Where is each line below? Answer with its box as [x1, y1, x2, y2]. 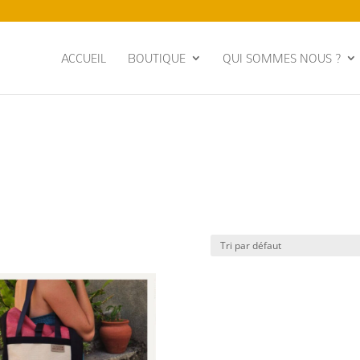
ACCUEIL [61, 50, 107, 67]
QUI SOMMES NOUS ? [223, 50, 341, 67]
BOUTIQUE [128, 50, 186, 67]
